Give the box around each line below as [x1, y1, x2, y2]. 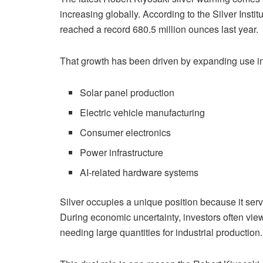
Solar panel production [80, 86, 175, 100]
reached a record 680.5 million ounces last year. [60, 22, 258, 36]
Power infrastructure [80, 146, 164, 160]
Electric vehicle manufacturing [80, 106, 205, 120]
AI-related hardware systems [80, 166, 199, 180]
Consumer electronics [80, 126, 171, 140]
